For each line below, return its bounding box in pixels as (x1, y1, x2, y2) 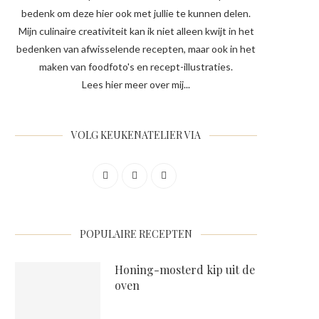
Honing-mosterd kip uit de (115, 262, 255, 278)
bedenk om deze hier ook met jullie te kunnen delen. (21, 7, 251, 20)
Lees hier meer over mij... (82, 78, 190, 91)
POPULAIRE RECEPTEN (80, 227, 192, 241)
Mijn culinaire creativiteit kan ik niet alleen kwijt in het (18, 25, 254, 38)
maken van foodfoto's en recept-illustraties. (39, 61, 233, 73)
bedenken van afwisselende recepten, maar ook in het (16, 43, 256, 56)
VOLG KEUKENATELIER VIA (71, 128, 201, 142)
